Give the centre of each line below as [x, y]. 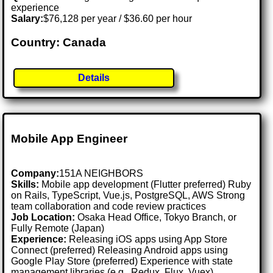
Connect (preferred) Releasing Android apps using [120, 250]
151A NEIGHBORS [101, 174]
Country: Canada [59, 42]
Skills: [25, 185]
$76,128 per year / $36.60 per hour [118, 18]
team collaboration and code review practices [109, 207]
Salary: [27, 18]
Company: [35, 174]
